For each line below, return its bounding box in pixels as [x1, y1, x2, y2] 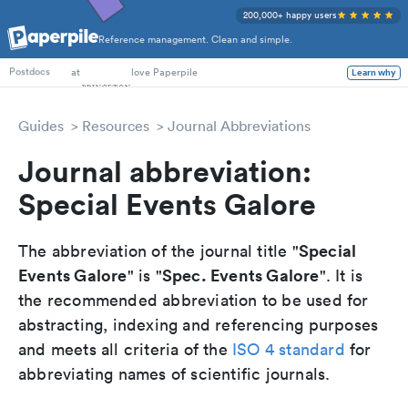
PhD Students [9, 39, 71, 55]
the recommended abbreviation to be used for [18, 290, 369, 311]
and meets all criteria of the [18, 339, 232, 360]
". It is [319, 265, 363, 286]
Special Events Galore [18, 185, 316, 222]
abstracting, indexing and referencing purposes [18, 314, 379, 335]
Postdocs [9, 65, 50, 80]
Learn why [352, 65, 396, 80]
